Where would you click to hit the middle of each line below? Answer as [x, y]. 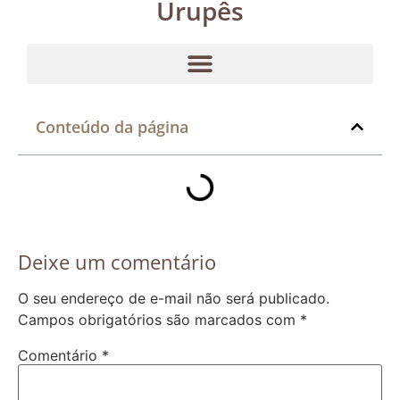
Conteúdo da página [112, 126]
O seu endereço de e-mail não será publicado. [174, 298]
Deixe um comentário [117, 261]
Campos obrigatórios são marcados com [159, 319]
